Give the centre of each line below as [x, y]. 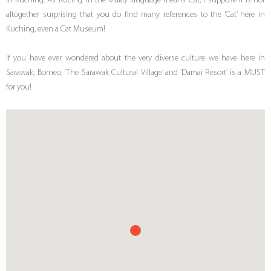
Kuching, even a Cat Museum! [56, 30]
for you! [19, 88]
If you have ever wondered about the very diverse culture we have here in [135, 59]
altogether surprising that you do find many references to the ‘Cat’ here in [135, 15]
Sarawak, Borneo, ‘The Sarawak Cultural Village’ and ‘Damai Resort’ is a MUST [135, 73]
